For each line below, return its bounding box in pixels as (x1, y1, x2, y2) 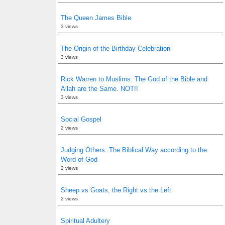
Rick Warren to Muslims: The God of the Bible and (61, 75, 207, 83)
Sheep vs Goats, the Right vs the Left (61, 186, 171, 194)
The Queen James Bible (61, 14, 131, 22)
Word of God (61, 156, 97, 163)
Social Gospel (61, 116, 101, 123)
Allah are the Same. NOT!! (61, 85, 138, 92)
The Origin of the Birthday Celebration (61, 45, 170, 52)
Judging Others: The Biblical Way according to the (61, 146, 207, 154)
